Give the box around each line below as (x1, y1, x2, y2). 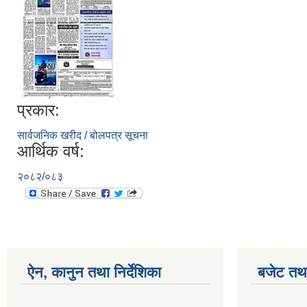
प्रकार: (17, 100, 60, 119)
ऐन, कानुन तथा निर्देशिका (27, 263, 161, 281)
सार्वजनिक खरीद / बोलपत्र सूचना (17, 129, 148, 141)
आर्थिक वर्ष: (17, 141, 84, 160)
